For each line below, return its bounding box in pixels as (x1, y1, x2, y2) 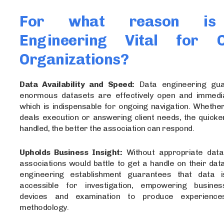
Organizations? (19, 50, 129, 68)
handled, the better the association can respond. (19, 123, 194, 133)
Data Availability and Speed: (19, 79, 134, 89)
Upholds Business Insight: (19, 147, 122, 157)
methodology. (19, 202, 69, 212)
